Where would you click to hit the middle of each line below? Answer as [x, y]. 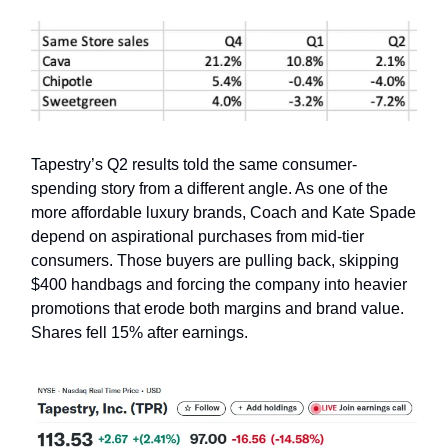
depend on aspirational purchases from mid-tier [197, 237]
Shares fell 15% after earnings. [139, 333]
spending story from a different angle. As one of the [209, 189]
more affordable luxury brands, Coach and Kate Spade [223, 213]
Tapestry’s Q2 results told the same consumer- [194, 165]
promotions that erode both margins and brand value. [217, 309]
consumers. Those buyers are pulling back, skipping [215, 261]
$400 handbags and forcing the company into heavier [219, 285]
